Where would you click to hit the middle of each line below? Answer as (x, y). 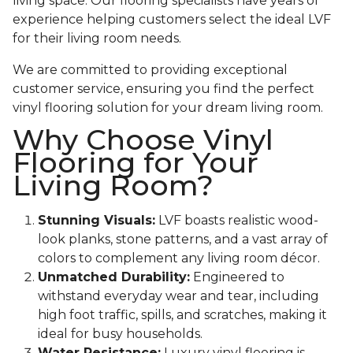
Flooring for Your (136, 163)
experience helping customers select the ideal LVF (172, 20)
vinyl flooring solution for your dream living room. (168, 108)
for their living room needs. (97, 39)
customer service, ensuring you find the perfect (163, 89)
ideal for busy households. (120, 334)
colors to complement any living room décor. (179, 258)
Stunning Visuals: (97, 221)
